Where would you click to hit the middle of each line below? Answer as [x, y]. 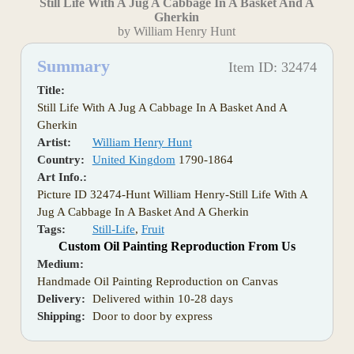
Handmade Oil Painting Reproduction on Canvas [157, 282]
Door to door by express [152, 316]
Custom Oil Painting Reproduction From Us [177, 247]
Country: [60, 160]
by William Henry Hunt [177, 32]
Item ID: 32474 [273, 68]
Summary [73, 66]
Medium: [60, 264]
